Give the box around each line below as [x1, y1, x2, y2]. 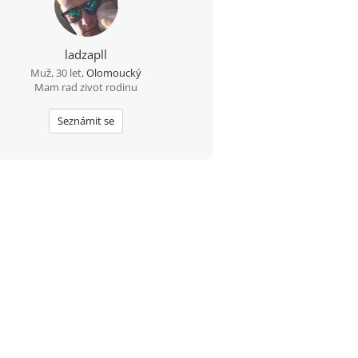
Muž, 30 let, [30, 66, 87, 80]
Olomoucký [86, 66, 142, 80]
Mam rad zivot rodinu [34, 80, 138, 94]
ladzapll [65, 46, 108, 62]
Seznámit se [58, 113, 115, 128]
